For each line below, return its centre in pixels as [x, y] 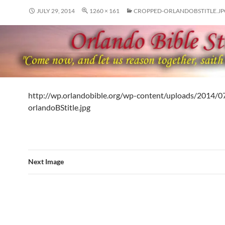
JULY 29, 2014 [56, 11]
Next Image [46, 161]
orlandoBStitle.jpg [59, 107]
